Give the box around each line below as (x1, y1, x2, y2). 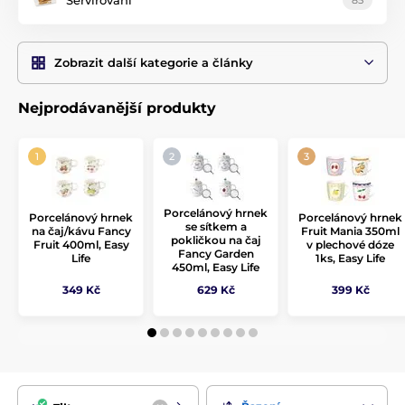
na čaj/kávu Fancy (31, 224, 131, 238)
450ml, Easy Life (172, 260, 259, 274)
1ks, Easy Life (316, 251, 385, 265)
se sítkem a (184, 220, 247, 233)
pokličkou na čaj (170, 233, 261, 247)
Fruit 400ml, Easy (33, 238, 129, 251)
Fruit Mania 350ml (301, 224, 400, 238)
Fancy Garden (177, 247, 254, 260)
